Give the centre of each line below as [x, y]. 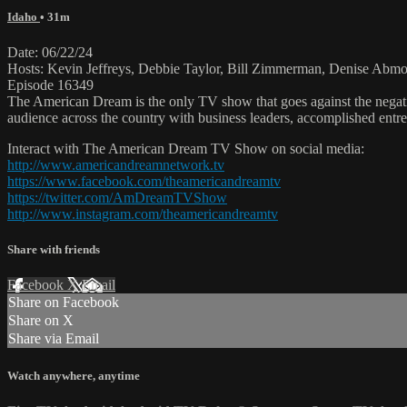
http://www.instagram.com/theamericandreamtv [143, 214]
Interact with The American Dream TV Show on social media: [186, 149]
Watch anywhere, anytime [74, 375]
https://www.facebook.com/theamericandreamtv [144, 182]
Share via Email [54, 339]
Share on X [41, 321]
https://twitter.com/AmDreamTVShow [117, 198]
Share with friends [54, 250]
